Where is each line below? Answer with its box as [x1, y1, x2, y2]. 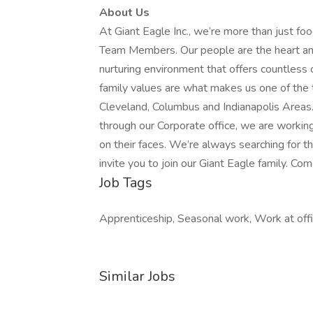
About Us [99, 5, 150, 20]
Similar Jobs [99, 267, 175, 286]
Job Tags [99, 173, 152, 192]
